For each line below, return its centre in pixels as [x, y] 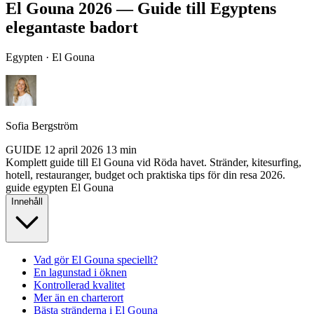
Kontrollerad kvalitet [79, 285]
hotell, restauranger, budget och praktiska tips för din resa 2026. [145, 175]
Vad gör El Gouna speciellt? [96, 259]
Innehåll [27, 201]
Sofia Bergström [42, 125]
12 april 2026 [74, 149]
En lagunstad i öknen [80, 272]
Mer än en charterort [78, 297]
